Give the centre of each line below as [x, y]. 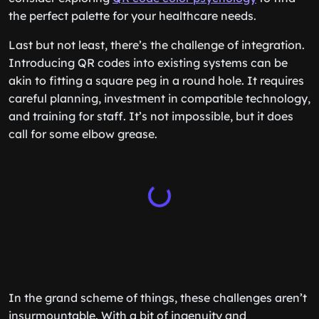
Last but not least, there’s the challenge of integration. [157, 45]
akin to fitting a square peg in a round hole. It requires [156, 80]
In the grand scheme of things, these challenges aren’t [158, 298]
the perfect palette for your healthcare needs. [132, 16]
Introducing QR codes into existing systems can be [148, 63]
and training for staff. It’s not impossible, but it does [151, 116]
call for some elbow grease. [83, 134]
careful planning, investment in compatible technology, [159, 98]
